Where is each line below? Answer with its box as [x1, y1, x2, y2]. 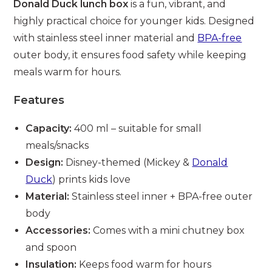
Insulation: [25, 259, 77, 271]
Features [13, 93, 65, 107]
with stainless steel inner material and [13, 32, 198, 44]
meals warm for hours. [13, 66, 122, 78]
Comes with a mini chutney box [90, 225, 245, 237]
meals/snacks [25, 140, 89, 152]
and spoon [25, 242, 77, 254]
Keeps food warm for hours [76, 259, 212, 271]
